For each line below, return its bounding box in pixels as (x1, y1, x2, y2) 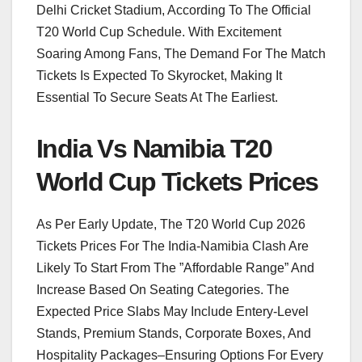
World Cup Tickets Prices (36, 166, 318, 196)
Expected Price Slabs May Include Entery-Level (36, 304, 309, 318)
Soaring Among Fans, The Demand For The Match (36, 46, 326, 61)
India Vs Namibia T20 (36, 133, 271, 163)
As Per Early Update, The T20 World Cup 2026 (36, 217, 305, 231)
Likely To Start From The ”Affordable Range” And (36, 260, 314, 275)
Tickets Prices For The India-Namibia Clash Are (36, 238, 309, 253)
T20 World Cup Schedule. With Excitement (36, 24, 281, 39)
